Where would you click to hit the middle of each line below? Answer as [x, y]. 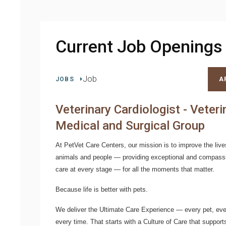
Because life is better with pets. [102, 189]
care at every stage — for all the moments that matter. [135, 169]
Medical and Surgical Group [130, 126]
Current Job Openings [139, 46]
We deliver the [77, 210]
